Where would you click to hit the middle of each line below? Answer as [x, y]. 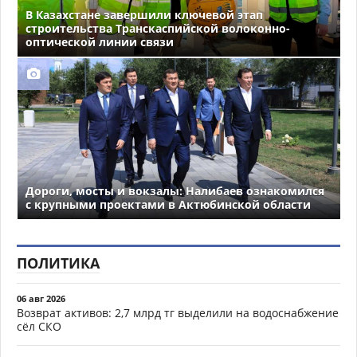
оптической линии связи [100, 41]
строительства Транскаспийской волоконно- [158, 28]
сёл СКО [39, 326]
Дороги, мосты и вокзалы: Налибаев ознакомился [175, 191]
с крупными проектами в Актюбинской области [168, 204]
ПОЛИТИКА [58, 263]
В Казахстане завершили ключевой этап [144, 14]
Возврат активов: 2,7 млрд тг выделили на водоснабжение [178, 313]
